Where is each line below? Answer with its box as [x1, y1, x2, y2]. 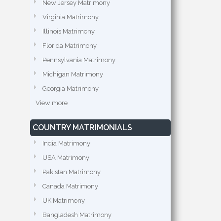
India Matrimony [42, 140, 90, 147]
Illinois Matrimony [42, 28, 95, 35]
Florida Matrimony [42, 42, 97, 49]
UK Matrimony [42, 197, 85, 204]
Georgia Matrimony [42, 85, 99, 92]
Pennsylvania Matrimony [42, 56, 115, 64]
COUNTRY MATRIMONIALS [33, 123, 132, 132]
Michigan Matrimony [42, 71, 103, 78]
